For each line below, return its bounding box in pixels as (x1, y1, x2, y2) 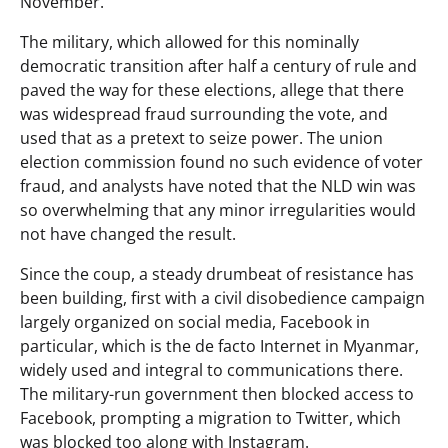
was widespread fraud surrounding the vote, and (20, 102, 388, 125)
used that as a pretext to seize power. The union (20, 126, 383, 149)
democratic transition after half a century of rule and (20, 54, 417, 77)
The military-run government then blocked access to (20, 382, 414, 405)
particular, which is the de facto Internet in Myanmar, (20, 334, 419, 357)
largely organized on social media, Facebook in (20, 310, 370, 333)
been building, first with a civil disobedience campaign (20, 286, 425, 309)
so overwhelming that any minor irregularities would (20, 198, 416, 221)
